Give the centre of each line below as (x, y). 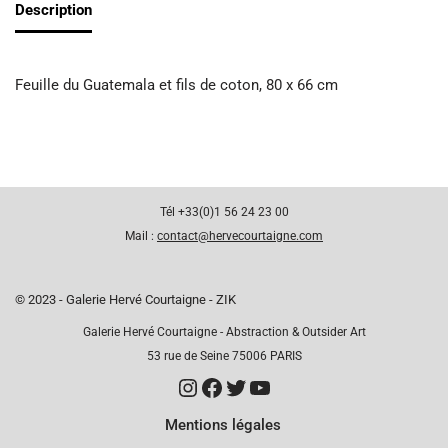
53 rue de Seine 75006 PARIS (224, 356)
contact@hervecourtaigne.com (240, 236)
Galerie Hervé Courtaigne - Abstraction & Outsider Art (224, 332)
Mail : (141, 236)
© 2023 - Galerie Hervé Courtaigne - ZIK (125, 299)
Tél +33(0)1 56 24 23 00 (224, 212)
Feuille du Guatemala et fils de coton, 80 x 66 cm (176, 84)
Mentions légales (223, 425)
